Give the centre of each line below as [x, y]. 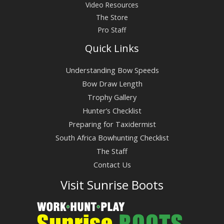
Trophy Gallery [112, 97]
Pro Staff [112, 30]
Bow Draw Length [112, 83]
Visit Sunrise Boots [112, 185]
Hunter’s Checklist [112, 110]
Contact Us [112, 164]
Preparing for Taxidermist [112, 124]
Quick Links [112, 48]
